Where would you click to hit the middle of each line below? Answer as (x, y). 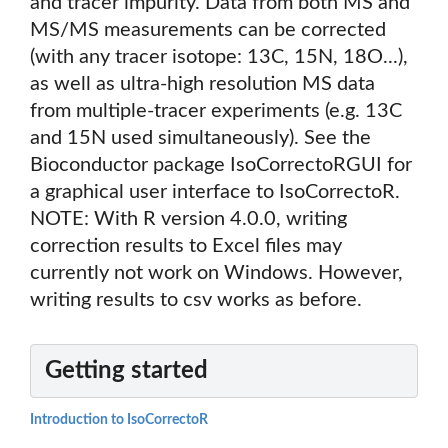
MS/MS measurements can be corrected (208, 30)
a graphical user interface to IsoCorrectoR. (215, 192)
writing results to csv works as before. (196, 300)
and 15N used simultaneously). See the (200, 138)
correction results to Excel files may (186, 246)
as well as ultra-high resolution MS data (202, 84)
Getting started (126, 371)
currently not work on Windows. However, (216, 273)
